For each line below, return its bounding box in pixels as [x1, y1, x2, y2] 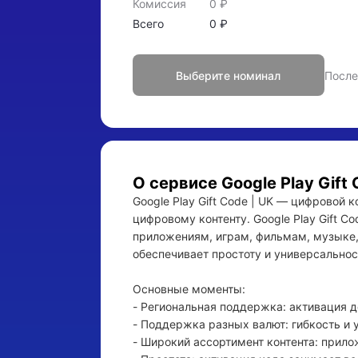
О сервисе [132, 173, 221, 193]
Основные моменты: [132, 282, 245, 296]
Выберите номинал [176, 68, 280, 82]
